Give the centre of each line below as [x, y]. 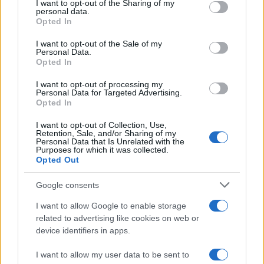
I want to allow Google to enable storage [111, 206]
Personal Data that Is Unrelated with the [110, 141]
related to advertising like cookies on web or [118, 218]
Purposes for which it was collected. [102, 150]
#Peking [45, 45]
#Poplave [128, 45]
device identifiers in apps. [83, 230]
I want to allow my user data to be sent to [113, 255]
